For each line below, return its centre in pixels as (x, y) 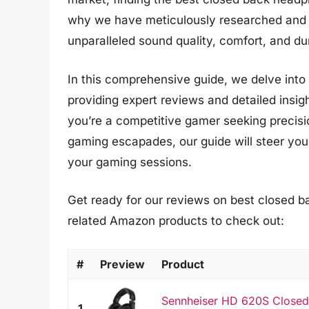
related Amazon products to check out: (176, 221)
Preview (122, 264)
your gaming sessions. (130, 162)
